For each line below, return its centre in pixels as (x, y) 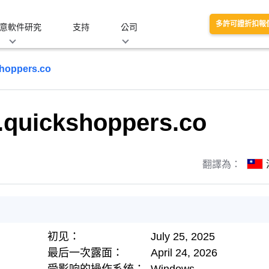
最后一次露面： (85, 253)
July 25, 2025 (183, 237)
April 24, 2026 (184, 253)
